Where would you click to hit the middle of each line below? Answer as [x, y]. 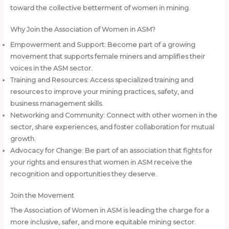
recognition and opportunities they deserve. [83, 174]
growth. [23, 139]
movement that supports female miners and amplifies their [107, 56]
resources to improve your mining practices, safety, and [101, 91]
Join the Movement [42, 195]
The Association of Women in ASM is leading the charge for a [109, 211]
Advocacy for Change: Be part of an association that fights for [111, 150]
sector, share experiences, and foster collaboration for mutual [112, 127]
